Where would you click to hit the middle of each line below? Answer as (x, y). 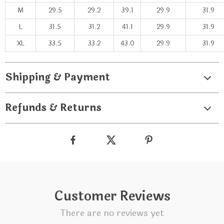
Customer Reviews (112, 196)
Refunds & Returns (53, 108)
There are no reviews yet (112, 213)
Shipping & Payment (57, 77)
